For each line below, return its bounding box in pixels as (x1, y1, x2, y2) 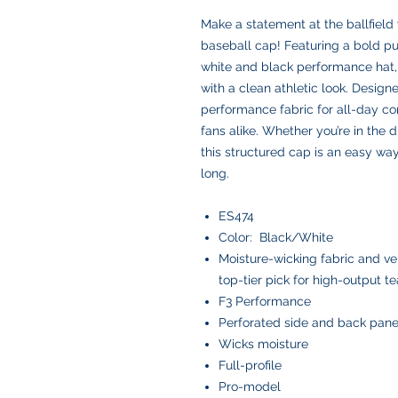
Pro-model (219, 379, 281, 394)
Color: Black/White (219, 230, 333, 244)
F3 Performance (219, 294, 311, 308)
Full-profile (219, 358, 282, 372)
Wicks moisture (219, 337, 308, 351)
